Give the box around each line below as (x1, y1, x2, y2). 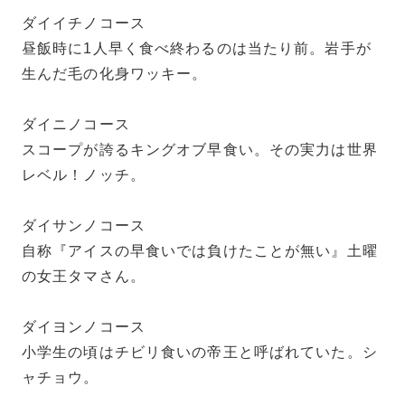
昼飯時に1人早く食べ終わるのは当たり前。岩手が (22, 41, 372, 57)
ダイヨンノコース (22, 319, 146, 335)
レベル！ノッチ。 (22, 167, 146, 184)
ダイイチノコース (22, 15, 146, 32)
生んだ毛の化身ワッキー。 (22, 66, 208, 82)
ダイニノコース (22, 117, 130, 133)
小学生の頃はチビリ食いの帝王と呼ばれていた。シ (22, 344, 378, 361)
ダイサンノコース (22, 218, 146, 234)
